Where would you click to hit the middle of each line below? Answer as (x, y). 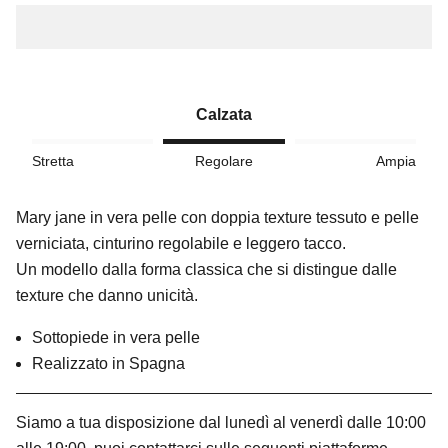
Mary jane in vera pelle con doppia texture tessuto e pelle (217, 217)
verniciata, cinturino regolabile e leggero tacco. (181, 243)
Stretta (53, 160)
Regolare (223, 160)
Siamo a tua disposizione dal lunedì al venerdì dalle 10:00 (221, 422)
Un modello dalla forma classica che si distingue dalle (206, 269)
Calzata (224, 114)
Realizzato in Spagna (108, 363)
